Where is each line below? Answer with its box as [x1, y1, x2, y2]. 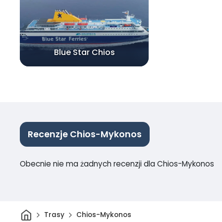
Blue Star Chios [54, 47, 115, 58]
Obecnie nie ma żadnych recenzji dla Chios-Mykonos [20, 158, 214, 169]
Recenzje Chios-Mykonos [28, 128, 142, 140]
